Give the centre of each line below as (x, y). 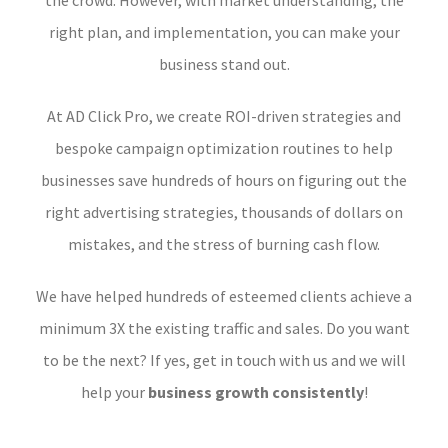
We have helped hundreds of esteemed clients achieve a (224, 296)
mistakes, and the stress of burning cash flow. (224, 244)
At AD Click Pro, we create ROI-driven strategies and (224, 116)
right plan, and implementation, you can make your (224, 32)
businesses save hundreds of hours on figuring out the (224, 180)
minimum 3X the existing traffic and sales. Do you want (224, 328)
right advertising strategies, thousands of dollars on (224, 212)
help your (114, 392)
